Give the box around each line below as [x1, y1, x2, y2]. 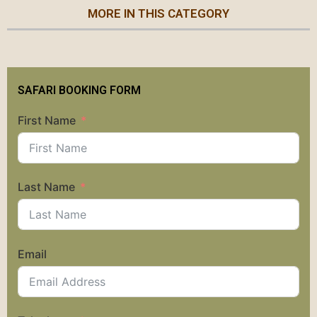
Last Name [18, 180, 75, 195]
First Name [18, 113, 76, 127]
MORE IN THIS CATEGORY [88, 6, 229, 21]
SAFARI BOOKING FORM [18, 83, 141, 97]
